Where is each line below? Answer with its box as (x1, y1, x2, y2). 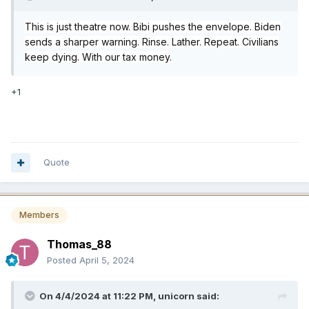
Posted (47, 254, 79, 266)
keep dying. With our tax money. (25, 51, 172, 63)
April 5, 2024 (79, 254, 134, 266)
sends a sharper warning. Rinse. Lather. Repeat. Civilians (25, 36, 279, 48)
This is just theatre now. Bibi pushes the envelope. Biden (25, 21, 281, 33)
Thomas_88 (47, 237, 112, 251)
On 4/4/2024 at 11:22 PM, (39, 290, 158, 301)
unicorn (158, 290, 195, 301)
